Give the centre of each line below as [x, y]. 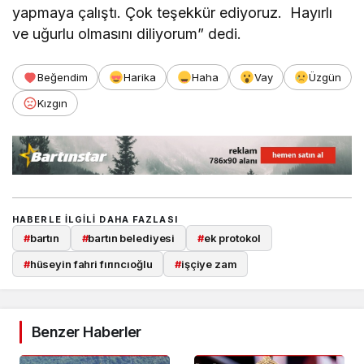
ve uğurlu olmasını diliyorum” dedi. [127, 33]
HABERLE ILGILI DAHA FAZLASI [95, 219]
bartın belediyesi [132, 238]
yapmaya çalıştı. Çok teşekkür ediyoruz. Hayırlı [173, 12]
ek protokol [232, 238]
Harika [140, 77]
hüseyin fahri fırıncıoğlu [91, 264]
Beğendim [63, 77]
